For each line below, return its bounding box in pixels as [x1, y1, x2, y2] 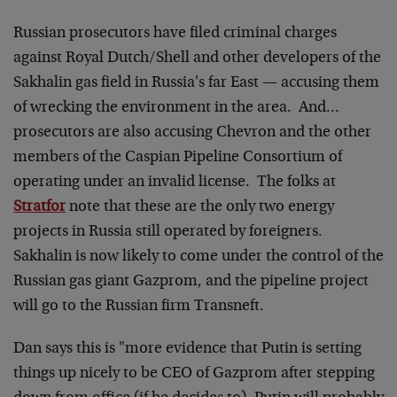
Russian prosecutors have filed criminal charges [13, 26, 337, 42]
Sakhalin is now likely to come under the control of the [13, 249, 384, 265]
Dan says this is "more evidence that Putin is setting [13, 341, 362, 357]
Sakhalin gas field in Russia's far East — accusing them [13, 75, 379, 91]
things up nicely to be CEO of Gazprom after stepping [13, 366, 375, 382]
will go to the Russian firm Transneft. [13, 299, 264, 315]
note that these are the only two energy [66, 199, 334, 215]
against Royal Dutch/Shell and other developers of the [13, 51, 381, 66]
